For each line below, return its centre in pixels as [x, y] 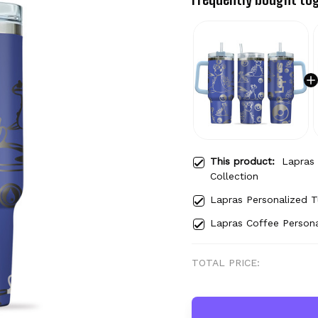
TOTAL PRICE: [226, 262]
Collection [234, 176]
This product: [246, 161]
